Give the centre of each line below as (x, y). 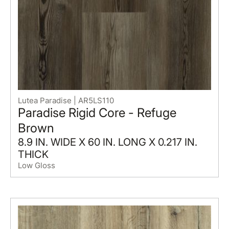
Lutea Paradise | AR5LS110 (66, 100)
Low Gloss (36, 165)
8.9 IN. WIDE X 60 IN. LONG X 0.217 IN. (107, 142)
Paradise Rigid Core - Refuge (97, 112)
